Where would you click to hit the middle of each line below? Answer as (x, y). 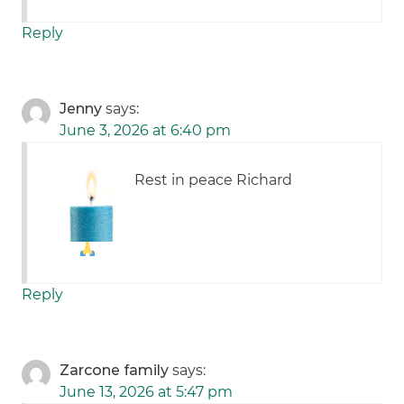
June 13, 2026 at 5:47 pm (147, 392)
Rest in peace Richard (214, 180)
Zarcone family (115, 371)
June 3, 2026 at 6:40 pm (146, 131)
